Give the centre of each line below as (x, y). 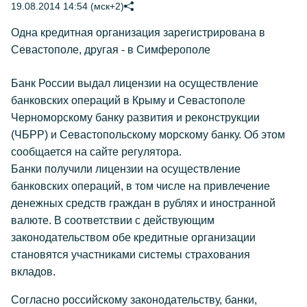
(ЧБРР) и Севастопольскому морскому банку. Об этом (148, 135)
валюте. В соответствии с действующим (113, 220)
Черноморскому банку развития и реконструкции (135, 118)
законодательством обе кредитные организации (133, 237)
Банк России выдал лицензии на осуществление (135, 83)
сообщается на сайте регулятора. (96, 152)
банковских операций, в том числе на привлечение (140, 186)
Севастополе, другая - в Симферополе (111, 50)
